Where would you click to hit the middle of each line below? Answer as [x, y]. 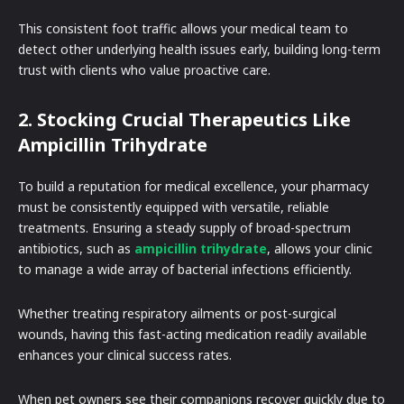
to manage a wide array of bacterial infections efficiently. [187, 269]
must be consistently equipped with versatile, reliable [174, 207]
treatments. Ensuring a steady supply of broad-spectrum [184, 227]
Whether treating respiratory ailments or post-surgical [177, 313]
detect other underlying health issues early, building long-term [199, 49]
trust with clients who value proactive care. [144, 69]
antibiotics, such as [76, 248]
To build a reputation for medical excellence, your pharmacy [193, 186]
